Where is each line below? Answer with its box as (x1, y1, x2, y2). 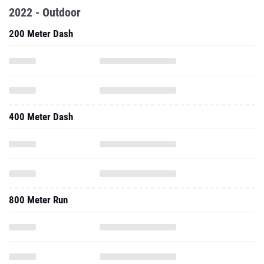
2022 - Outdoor (9, 5, 81, 19)
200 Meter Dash (9, 28, 73, 39)
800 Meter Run (9, 194, 68, 206)
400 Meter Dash (9, 111, 73, 123)
